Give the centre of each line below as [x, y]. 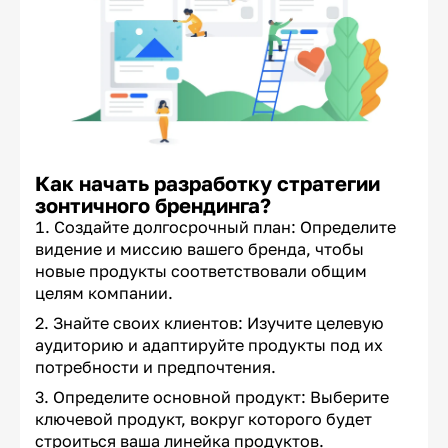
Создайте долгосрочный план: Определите [225, 227]
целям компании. [104, 293]
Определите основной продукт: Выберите [221, 397]
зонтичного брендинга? [153, 205]
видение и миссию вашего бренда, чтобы [199, 249]
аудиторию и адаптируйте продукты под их [209, 345]
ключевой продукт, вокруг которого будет [203, 419]
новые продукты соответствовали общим [201, 271]
